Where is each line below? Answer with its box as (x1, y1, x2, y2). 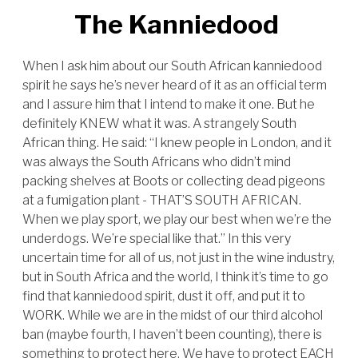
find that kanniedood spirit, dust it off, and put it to (22, 288, 305, 304)
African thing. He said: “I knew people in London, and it (22, 135, 332, 150)
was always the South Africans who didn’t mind (22, 154, 291, 169)
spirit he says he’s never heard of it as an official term (22, 78, 327, 93)
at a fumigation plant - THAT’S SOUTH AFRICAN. (22, 193, 301, 208)
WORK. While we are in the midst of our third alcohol (22, 308, 323, 323)
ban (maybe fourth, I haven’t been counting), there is (22, 327, 322, 342)
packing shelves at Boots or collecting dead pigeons (22, 173, 325, 189)
